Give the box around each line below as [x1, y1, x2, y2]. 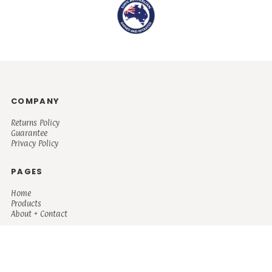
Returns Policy [11, 118, 59, 128]
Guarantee [11, 128, 47, 138]
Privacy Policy [11, 138, 58, 149]
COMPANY [11, 95, 60, 107]
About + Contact [11, 209, 67, 219]
